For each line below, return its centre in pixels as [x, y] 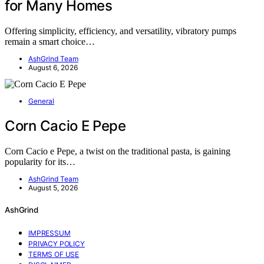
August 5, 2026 [53, 188]
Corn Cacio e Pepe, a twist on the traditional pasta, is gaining [118, 151]
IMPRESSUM [49, 233]
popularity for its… [40, 162]
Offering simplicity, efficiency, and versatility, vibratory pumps [121, 31]
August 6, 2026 [53, 68]
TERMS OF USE [54, 255]
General [41, 101]
